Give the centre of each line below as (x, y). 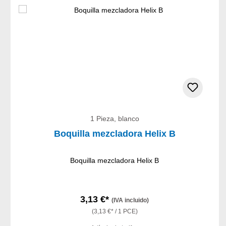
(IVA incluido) (130, 201)
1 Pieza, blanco (115, 119)
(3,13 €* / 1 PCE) (115, 212)
